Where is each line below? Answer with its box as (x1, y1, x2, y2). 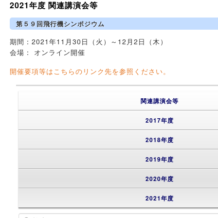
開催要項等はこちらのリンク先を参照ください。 (10, 66, 171, 76)
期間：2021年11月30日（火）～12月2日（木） (10, 36, 168, 47)
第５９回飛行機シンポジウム (16, 18, 105, 28)
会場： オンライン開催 (10, 47, 86, 57)
